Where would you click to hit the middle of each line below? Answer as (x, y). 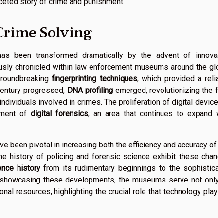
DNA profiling (90, 90)
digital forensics (60, 113)
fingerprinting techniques (94, 78)
